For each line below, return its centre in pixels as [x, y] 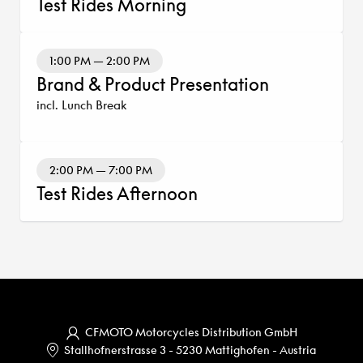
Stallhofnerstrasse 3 [116, 350]
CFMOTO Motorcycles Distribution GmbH [191, 332]
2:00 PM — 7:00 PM [101, 170]
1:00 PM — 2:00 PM [100, 61]
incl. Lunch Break [81, 105]
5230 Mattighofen [224, 350]
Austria [298, 350]
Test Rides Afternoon [117, 194]
